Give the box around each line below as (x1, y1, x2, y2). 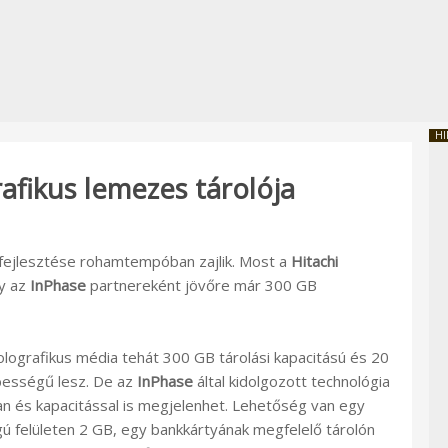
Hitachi (291, 250, 338, 271)
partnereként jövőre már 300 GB (86, 274, 317, 295)
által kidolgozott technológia (193, 370, 390, 391)
